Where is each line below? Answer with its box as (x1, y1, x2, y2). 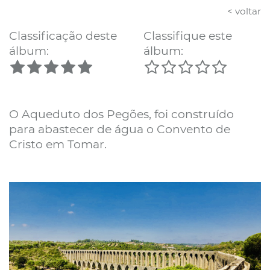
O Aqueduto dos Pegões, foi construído (9, 107, 234, 122)
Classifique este (143, 29, 233, 43)
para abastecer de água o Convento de (9, 122, 230, 137)
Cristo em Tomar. (9, 137, 107, 152)
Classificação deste (9, 29, 117, 43)
